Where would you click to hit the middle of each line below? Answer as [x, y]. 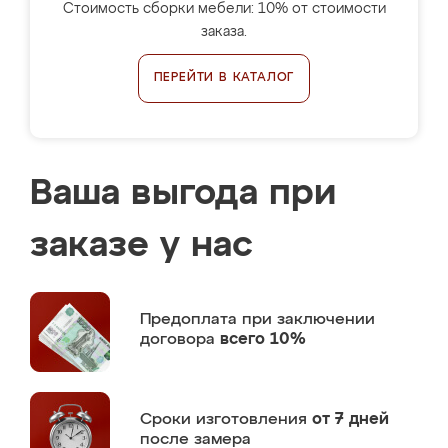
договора [180, 339]
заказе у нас [141, 246]
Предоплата [191, 319]
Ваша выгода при [183, 194]
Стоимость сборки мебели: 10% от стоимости [224, 9]
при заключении [308, 319]
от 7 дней [350, 419]
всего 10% [263, 339]
